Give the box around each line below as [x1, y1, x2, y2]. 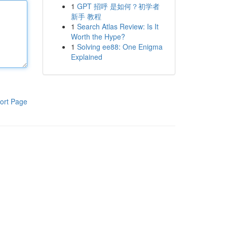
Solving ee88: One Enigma [77, 42, 163, 52]
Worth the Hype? [70, 31, 125, 42]
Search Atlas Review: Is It [77, 21, 159, 31]
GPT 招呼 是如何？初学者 [77, 1, 160, 11]
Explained [70, 52, 102, 62]
